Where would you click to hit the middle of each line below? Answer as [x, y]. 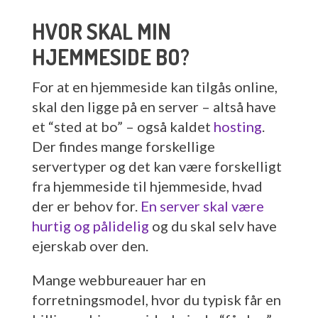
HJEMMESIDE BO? [110, 56]
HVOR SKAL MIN [101, 31]
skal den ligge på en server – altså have [154, 106]
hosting [237, 126]
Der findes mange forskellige [123, 146]
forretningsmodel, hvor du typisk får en [156, 299]
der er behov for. [86, 205]
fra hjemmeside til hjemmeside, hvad [147, 186]
